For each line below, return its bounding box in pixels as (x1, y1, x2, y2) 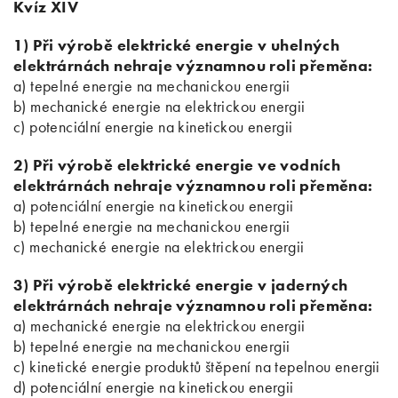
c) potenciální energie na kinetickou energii (13, 116, 293, 137)
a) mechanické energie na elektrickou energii (13, 315, 306, 336)
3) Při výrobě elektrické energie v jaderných (13, 275, 348, 295)
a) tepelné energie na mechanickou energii (13, 76, 291, 96)
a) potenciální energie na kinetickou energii (13, 195, 294, 216)
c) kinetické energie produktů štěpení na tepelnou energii (13, 356, 380, 377)
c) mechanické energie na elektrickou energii (13, 236, 305, 257)
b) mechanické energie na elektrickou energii (13, 96, 306, 116)
